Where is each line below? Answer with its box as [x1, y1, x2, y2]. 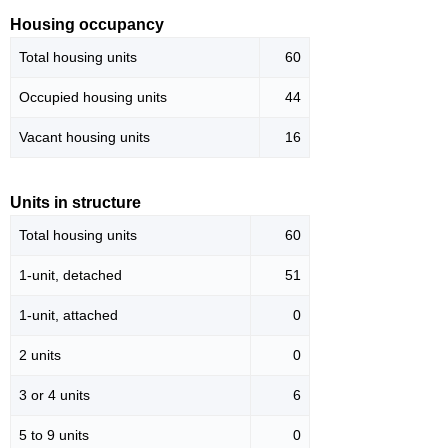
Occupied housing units [19, 88, 167, 105]
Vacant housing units [19, 128, 150, 145]
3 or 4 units [19, 386, 90, 403]
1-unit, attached [19, 306, 118, 323]
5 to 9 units [19, 426, 89, 443]
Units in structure [10, 193, 141, 211]
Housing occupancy [10, 15, 164, 33]
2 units [19, 346, 61, 363]
